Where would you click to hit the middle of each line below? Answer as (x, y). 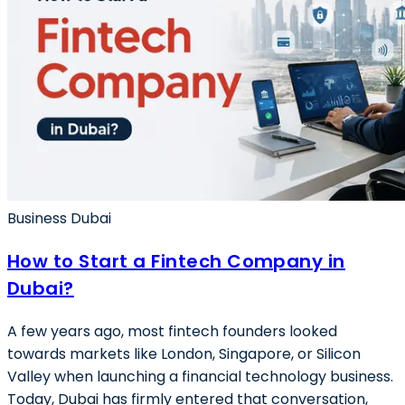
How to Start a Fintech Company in (176, 261)
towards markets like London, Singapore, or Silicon (184, 354)
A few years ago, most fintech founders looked (172, 331)
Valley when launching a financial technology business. (200, 377)
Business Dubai (59, 218)
